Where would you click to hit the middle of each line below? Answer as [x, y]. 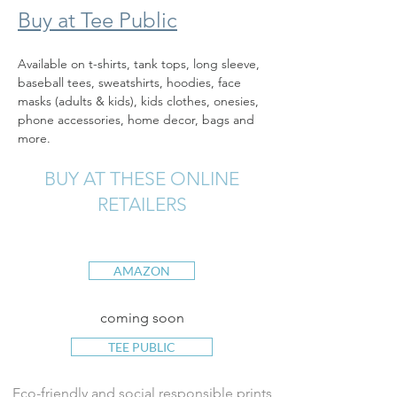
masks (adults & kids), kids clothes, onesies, [140, 101]
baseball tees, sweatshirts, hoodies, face [131, 82]
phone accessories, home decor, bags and [138, 120]
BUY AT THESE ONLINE [142, 179]
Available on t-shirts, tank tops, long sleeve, [140, 64]
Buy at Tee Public [97, 20]
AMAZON [142, 271]
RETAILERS [142, 204]
